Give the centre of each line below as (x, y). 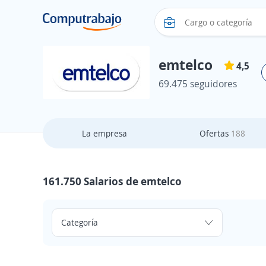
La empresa (105, 133)
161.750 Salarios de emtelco (112, 181)
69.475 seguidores (198, 84)
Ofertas (215, 133)
